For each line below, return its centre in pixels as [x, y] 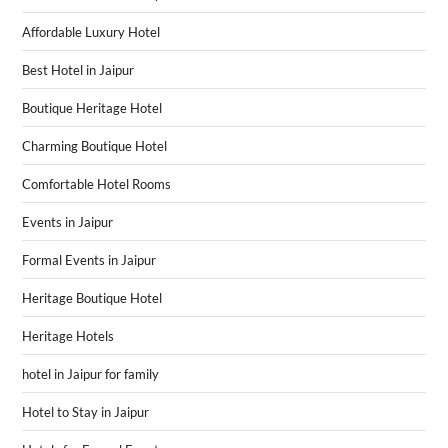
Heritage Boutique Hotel [91, 298]
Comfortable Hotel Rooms [96, 184]
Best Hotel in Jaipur [77, 70]
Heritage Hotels [67, 336]
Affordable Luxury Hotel [90, 32]
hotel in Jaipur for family [90, 374]
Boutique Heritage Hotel [91, 108]
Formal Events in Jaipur [88, 260]
